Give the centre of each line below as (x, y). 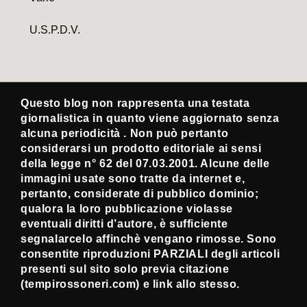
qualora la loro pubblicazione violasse (127, 208)
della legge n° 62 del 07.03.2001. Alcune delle (145, 163)
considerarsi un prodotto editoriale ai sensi (141, 148)
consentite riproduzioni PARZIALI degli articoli (150, 254)
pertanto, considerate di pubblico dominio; (140, 193)
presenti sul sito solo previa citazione (125, 269)
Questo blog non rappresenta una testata (135, 103)
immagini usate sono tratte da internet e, (133, 178)
